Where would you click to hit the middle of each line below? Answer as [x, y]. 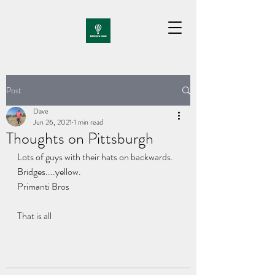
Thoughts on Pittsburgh [80, 138]
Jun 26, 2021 [52, 122]
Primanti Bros [43, 186]
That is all [34, 216]
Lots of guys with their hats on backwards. [95, 157]
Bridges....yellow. [49, 172]
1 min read [88, 122]
